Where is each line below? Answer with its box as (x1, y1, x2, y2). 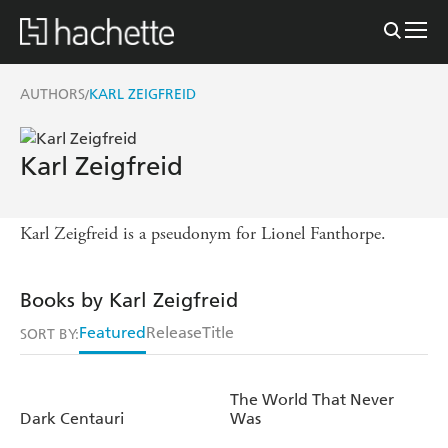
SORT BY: (20, 325, 79, 343)
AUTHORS (20, 85, 85, 103)
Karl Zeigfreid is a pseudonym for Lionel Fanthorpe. (20, 221, 386, 245)
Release (146, 322, 202, 342)
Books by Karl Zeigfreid (20, 287, 238, 312)
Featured (79, 322, 146, 342)
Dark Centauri (20, 408, 124, 428)
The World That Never (230, 389, 394, 409)
